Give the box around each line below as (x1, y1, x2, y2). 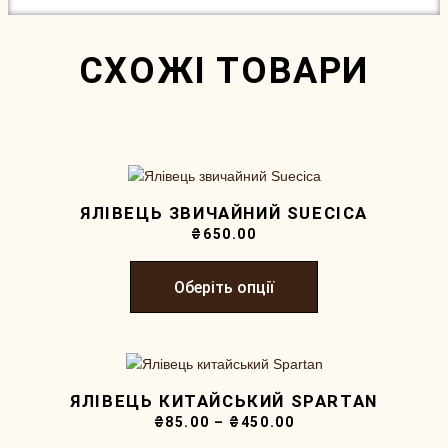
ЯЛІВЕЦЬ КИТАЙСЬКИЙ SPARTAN (70, 391, 378, 412)
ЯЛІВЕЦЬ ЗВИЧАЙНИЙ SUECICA (80, 202, 368, 223)
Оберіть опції (174, 277, 274, 297)
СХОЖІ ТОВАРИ (78, 49, 370, 92)
